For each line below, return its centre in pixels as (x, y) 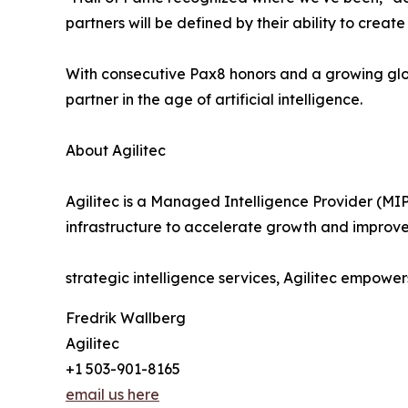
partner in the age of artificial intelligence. (214, 100)
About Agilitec (116, 151)
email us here (112, 395)
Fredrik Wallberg (126, 318)
